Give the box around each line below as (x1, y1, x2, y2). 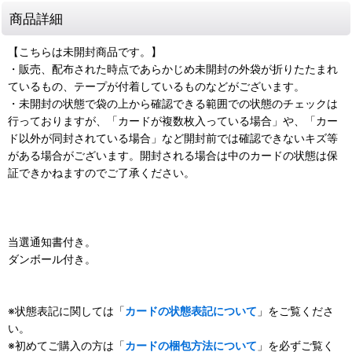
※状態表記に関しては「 (8, 304, 125, 317)
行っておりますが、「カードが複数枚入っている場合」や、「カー (8, 114, 338, 127)
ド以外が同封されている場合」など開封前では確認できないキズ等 (8, 131, 338, 145)
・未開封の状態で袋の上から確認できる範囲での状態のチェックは (8, 97, 338, 110)
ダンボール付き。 (8, 252, 96, 266)
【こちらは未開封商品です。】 (8, 45, 162, 58)
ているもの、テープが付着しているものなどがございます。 (8, 79, 305, 93)
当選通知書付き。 (8, 235, 96, 248)
